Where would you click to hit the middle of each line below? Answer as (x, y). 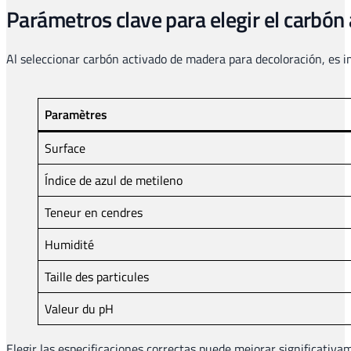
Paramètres (76, 114)
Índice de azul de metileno (114, 180)
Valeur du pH (79, 308)
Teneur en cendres (94, 212)
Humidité (69, 244)
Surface (65, 148)
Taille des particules (97, 276)
